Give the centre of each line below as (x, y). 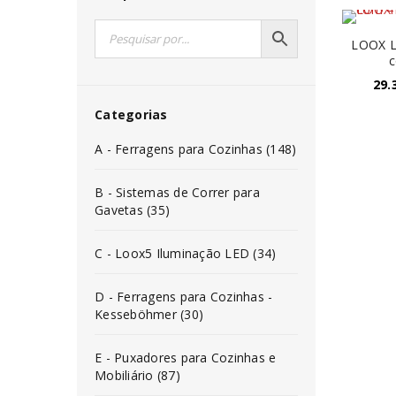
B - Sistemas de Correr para (177, 192)
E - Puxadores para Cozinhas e (186, 358)
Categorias (131, 114)
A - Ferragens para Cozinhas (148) (196, 149)
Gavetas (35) (132, 210)
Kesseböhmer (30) (149, 314)
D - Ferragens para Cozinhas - (184, 297)
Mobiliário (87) (137, 375)
